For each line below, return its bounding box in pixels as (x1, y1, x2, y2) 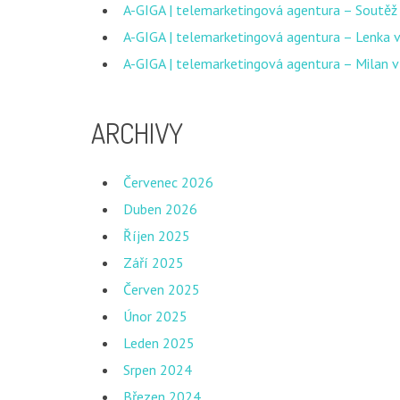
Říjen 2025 (123, 227, 190, 245)
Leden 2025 (123, 334, 195, 352)
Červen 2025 (123, 280, 200, 298)
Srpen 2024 (123, 361, 192, 379)
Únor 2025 (123, 307, 187, 325)
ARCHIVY (91, 116, 183, 150)
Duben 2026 (123, 200, 197, 218)
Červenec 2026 (123, 173, 213, 191)
